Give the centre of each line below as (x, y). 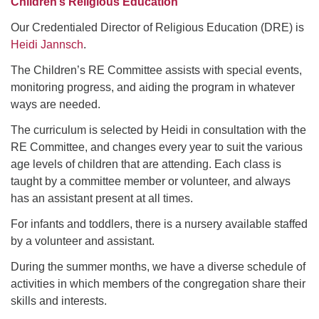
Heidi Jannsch (47, 44)
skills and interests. (59, 300)
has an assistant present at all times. (102, 198)
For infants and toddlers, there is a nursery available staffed (159, 224)
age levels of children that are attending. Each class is (146, 164)
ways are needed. (56, 104)
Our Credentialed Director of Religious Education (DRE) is (157, 27)
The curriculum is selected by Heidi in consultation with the (158, 130)
